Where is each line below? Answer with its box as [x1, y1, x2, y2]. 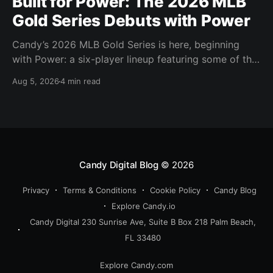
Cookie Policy [150, 185, 200, 196]
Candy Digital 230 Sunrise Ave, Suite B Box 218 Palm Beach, [30, 217, 257, 227]
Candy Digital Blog [79, 159, 158, 171]
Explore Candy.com [100, 260, 173, 271]
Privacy [23, 185, 49, 196]
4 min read [60, 76, 101, 87]
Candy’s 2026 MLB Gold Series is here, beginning [12, 38, 239, 51]
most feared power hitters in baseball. [12, 68, 188, 80]
